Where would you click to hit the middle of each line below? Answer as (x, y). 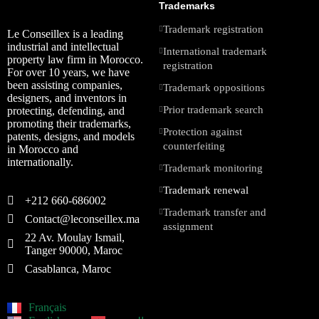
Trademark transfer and (214, 212)
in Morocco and (43, 149)
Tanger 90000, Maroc (74, 250)
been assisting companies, (65, 85)
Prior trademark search (213, 109)
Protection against (202, 131)
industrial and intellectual (63, 46)
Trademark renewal (205, 190)
